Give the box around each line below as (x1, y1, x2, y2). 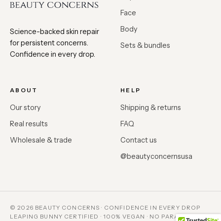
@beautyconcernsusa (120, 151, 192, 161)
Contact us (120, 135, 157, 145)
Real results (10, 119, 48, 128)
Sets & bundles (120, 40, 170, 50)
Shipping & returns (120, 103, 181, 112)
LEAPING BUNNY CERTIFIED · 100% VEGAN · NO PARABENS (10, 213, 196, 220)
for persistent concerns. (10, 38, 88, 48)
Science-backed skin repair (10, 27, 99, 37)
